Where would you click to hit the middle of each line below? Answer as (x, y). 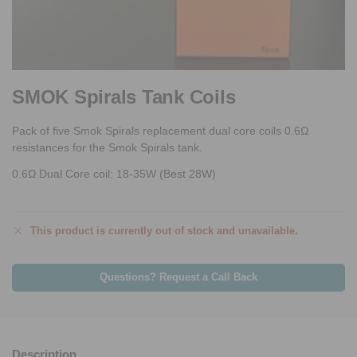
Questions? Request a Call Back (178, 278)
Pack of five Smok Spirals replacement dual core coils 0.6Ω (160, 130)
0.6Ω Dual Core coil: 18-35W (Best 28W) (114, 173)
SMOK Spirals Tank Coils (124, 97)
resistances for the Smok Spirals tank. (107, 147)
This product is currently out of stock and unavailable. (164, 231)
